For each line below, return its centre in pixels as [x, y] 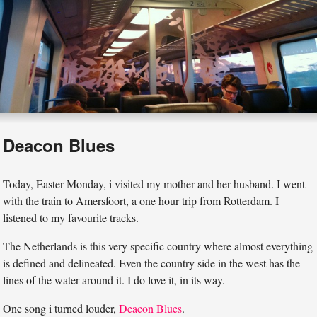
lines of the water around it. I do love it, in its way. [114, 279]
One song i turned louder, [61, 308]
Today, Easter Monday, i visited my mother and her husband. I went [154, 183]
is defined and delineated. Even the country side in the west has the [152, 263]
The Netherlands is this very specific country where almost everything [158, 246]
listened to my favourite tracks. [71, 217]
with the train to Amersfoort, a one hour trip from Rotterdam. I [141, 200]
